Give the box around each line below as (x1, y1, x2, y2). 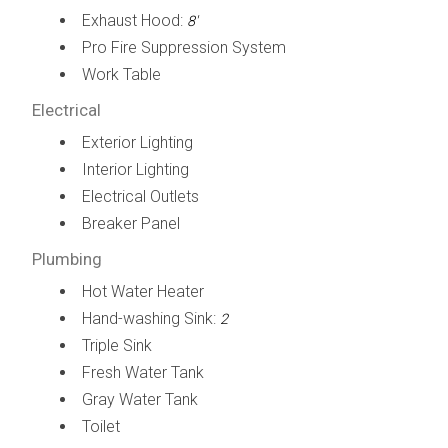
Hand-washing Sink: (81, 308, 220, 328)
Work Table (81, 64, 161, 84)
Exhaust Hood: (81, 10, 187, 30)
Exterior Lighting (81, 132, 193, 152)
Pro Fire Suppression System (81, 37, 286, 57)
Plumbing (31, 248, 102, 269)
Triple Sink (81, 335, 152, 355)
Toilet (81, 416, 120, 436)
